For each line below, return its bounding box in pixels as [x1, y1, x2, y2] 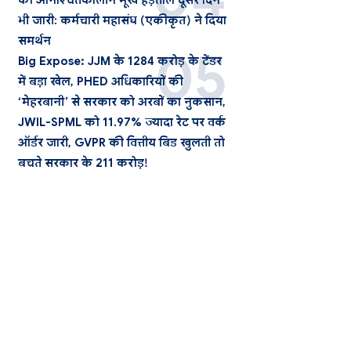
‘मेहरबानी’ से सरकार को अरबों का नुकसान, [17, 95, 226, 110]
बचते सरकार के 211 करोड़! [17, 156, 147, 171]
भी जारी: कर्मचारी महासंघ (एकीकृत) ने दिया [17, 13, 226, 28]
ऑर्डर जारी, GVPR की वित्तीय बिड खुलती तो [17, 136, 225, 150]
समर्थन [17, 34, 51, 49]
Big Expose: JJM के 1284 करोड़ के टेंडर [17, 54, 222, 69]
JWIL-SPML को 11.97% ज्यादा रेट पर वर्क [17, 115, 226, 130]
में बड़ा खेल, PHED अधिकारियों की [17, 74, 183, 89]
